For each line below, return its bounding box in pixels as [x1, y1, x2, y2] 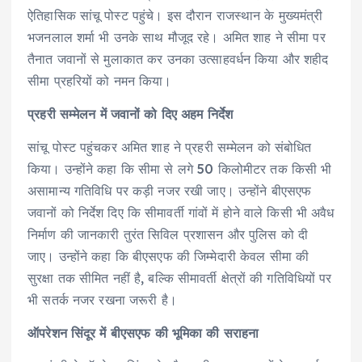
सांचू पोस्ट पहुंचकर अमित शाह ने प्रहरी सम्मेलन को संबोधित [27, 139, 312, 156]
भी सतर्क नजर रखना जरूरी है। [27, 292, 177, 309]
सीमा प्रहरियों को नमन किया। [27, 73, 172, 90]
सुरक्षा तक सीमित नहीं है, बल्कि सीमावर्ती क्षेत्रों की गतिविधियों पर [27, 270, 332, 287]
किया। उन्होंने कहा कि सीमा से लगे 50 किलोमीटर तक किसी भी [27, 161, 332, 178]
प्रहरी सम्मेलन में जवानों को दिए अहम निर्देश [27, 106, 234, 123]
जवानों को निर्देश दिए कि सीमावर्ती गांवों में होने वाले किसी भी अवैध [27, 204, 335, 221]
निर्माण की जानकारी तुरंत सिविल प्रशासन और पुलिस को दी [27, 226, 309, 243]
